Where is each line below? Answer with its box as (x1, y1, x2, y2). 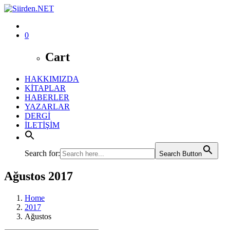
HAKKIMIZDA (25, 74, 79, 83)
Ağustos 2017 (4, 169, 73, 183)
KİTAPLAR (25, 83, 66, 92)
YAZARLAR (25, 102, 70, 111)
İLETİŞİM (25, 120, 60, 129)
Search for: (25, 148, 60, 158)
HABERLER (25, 92, 69, 102)
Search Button (159, 149, 202, 158)
